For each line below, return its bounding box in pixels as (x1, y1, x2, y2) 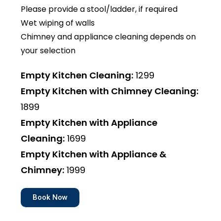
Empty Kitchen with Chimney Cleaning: (21, 85, 199, 97)
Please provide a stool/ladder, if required (21, 3, 178, 15)
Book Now (33, 193, 68, 202)
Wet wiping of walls (21, 17, 95, 29)
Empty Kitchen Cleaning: (21, 69, 134, 81)
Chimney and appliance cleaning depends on (21, 31, 196, 42)
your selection (21, 45, 76, 56)
